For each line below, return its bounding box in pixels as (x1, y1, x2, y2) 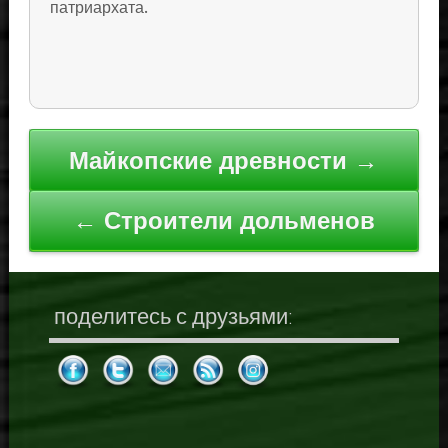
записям (27, 192, 120, 224)
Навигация (27, 128, 145, 160)
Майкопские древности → (69, 146, 379, 175)
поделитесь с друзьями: (53, 302, 293, 331)
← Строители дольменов (72, 207, 375, 236)
